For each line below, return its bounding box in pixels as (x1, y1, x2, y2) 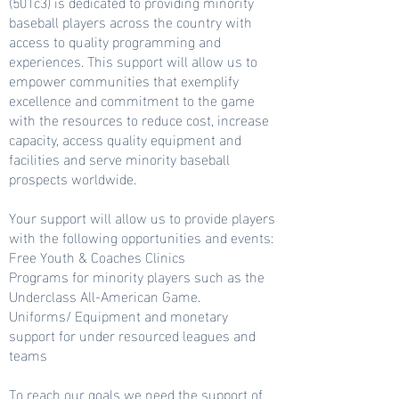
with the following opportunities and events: (9, 224, 273, 249)
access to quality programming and (9, 28, 221, 53)
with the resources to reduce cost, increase (9, 106, 269, 132)
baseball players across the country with (9, 8, 252, 34)
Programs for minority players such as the (9, 263, 265, 289)
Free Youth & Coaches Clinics (9, 243, 185, 269)
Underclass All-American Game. (9, 282, 200, 308)
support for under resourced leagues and (9, 322, 256, 347)
